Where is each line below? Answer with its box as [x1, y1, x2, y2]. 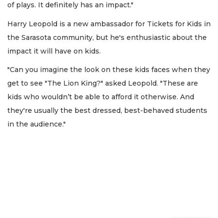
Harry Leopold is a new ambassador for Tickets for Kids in [7, 19, 211, 28]
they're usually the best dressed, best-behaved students [7, 106, 207, 115]
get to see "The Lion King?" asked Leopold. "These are [7, 79, 198, 88]
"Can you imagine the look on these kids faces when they [7, 65, 210, 74]
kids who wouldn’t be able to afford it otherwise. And [7, 92, 194, 102]
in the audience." [7, 120, 66, 129]
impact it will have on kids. [7, 46, 103, 55]
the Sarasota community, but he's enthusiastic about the [7, 33, 207, 42]
